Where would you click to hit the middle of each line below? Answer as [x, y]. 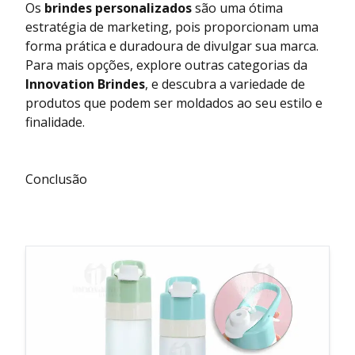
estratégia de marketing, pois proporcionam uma [172, 27]
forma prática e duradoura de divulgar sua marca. [172, 46]
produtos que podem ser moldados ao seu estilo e [174, 103]
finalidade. [55, 122]
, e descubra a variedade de [225, 84]
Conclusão [56, 179]
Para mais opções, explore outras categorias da [166, 65]
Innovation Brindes [85, 84]
